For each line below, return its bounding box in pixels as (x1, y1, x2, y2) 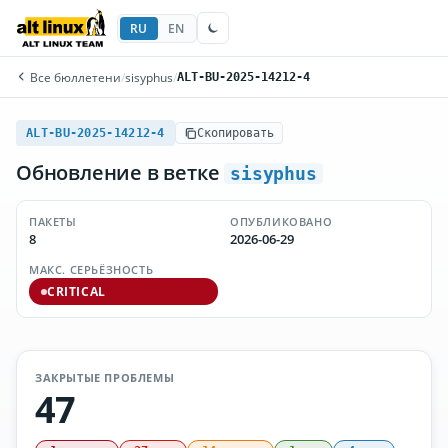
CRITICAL (47, 284, 106, 299)
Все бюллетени (27, 69, 121, 85)
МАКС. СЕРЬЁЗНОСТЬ (29, 262, 154, 277)
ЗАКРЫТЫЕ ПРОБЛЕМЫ (35, 370, 175, 385)
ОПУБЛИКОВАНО (230, 214, 333, 229)
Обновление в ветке (16, 159, 225, 186)
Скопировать (196, 126, 274, 140)
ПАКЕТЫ (29, 214, 77, 229)
